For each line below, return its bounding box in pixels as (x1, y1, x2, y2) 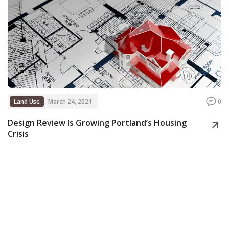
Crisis (8, 128, 29, 140)
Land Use (14, 97, 40, 106)
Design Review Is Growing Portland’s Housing (8, 117, 187, 128)
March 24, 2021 (48, 97, 92, 106)
